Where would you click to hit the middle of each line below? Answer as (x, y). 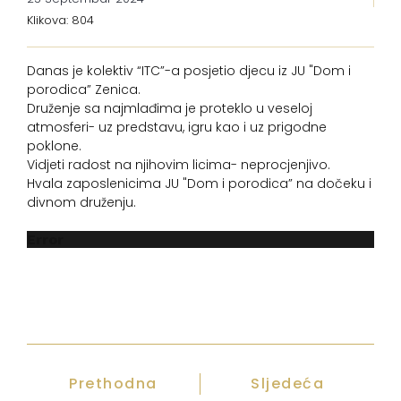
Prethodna (113, 384)
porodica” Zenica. (84, 90)
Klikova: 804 (60, 20)
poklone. (54, 146)
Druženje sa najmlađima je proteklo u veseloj (170, 108)
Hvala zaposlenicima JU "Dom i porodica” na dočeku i (199, 183)
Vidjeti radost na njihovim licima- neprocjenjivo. (179, 165)
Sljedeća (287, 384)
